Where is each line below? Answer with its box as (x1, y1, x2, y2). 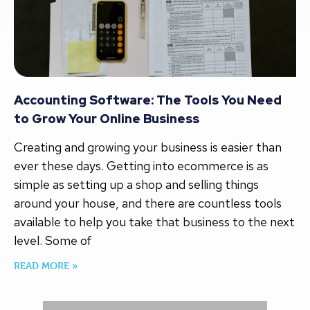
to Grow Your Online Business (14, 111, 199, 127)
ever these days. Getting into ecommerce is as (14, 158, 268, 174)
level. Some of (14, 232, 92, 249)
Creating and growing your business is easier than (14, 139, 282, 156)
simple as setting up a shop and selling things (14, 176, 259, 193)
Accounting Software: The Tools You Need (14, 92, 282, 109)
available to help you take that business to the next (14, 214, 295, 230)
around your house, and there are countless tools (14, 195, 282, 212)
